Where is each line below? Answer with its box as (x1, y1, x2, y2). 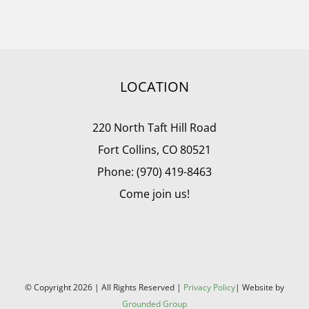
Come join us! (119, 186, 190, 201)
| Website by (235, 281, 284, 293)
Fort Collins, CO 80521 (98, 142, 211, 157)
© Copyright (25, 281, 73, 293)
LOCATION (120, 77, 189, 96)
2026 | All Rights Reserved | (73, 281, 183, 293)
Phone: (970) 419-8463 (97, 164, 212, 179)
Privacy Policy (183, 281, 235, 293)
